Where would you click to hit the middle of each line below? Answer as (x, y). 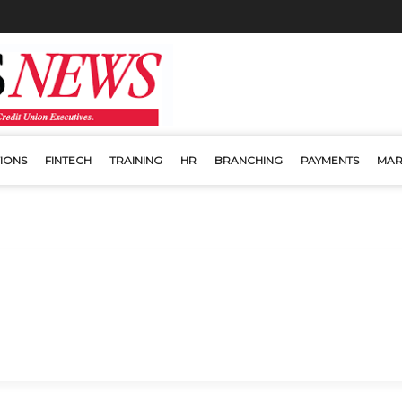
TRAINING (136, 160)
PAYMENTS (330, 160)
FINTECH (68, 160)
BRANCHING (249, 160)
